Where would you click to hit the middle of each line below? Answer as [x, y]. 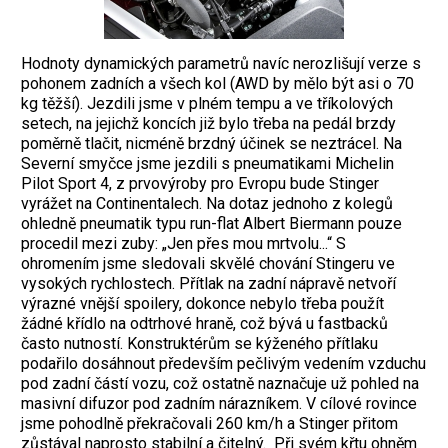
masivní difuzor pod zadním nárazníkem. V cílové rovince [219, 404]
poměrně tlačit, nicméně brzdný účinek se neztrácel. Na [211, 144]
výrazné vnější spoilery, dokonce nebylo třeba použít [202, 304]
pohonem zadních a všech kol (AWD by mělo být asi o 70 [217, 84]
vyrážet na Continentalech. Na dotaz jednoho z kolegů [207, 204]
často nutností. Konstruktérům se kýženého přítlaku [199, 344]
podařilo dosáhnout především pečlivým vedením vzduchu [223, 364]
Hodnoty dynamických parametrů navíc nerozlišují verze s [221, 64]
